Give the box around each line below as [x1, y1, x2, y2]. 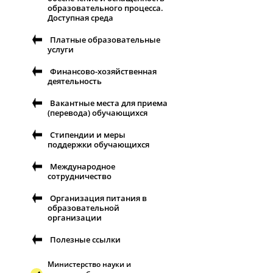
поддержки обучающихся [48, 139, 149, 150]
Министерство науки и [48, 260, 131, 269]
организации [48, 212, 102, 223]
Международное [50, 161, 115, 172]
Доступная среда [48, 12, 113, 23]
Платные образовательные [50, 34, 160, 45]
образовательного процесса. [48, 2, 163, 13]
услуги [48, 44, 74, 55]
